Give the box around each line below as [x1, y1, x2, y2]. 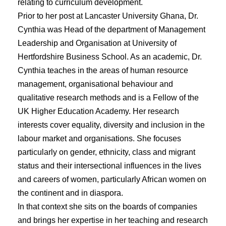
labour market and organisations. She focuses [18, 134, 181, 143]
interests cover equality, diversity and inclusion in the [18, 120, 205, 129]
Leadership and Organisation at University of [18, 38, 177, 47]
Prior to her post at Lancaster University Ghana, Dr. [18, 11, 198, 20]
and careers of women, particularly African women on [18, 175, 206, 184]
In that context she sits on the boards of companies [18, 202, 197, 211]
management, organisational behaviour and [18, 79, 173, 88]
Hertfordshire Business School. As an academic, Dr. [18, 52, 202, 61]
